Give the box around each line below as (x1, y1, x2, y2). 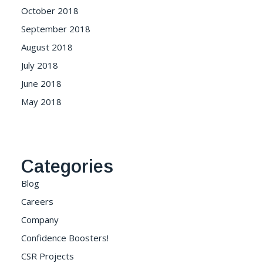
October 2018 (21, 5, 79, 16)
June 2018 (21, 77, 62, 89)
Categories (21, 156, 113, 176)
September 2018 (21, 23, 90, 35)
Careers (21, 195, 53, 207)
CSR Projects (21, 250, 74, 262)
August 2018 (21, 41, 73, 53)
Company (21, 214, 59, 225)
